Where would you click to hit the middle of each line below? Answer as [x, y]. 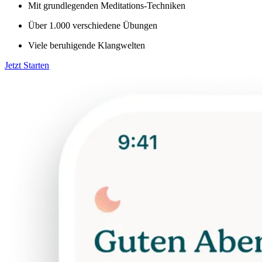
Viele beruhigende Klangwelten [87, 45]
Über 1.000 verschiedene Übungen [93, 25]
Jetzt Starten [27, 65]
